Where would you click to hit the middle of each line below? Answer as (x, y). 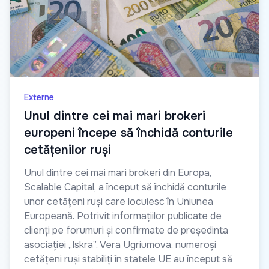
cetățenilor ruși (68, 150)
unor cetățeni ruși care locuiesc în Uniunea (119, 202)
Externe (39, 98)
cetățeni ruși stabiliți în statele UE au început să (128, 259)
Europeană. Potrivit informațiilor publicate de (123, 216)
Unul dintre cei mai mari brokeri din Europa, (118, 173)
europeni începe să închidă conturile (128, 133)
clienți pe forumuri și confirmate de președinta (126, 231)
